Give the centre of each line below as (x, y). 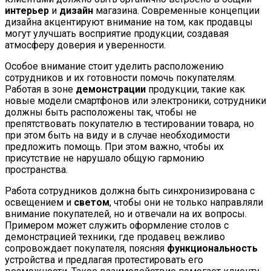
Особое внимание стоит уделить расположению (114, 66)
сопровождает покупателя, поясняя (86, 248)
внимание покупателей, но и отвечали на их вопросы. (126, 214)
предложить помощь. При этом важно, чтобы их (114, 146)
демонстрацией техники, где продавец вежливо (115, 237)
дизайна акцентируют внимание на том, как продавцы (129, 22)
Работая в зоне (40, 89)
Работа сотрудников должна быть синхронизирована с (130, 191)
